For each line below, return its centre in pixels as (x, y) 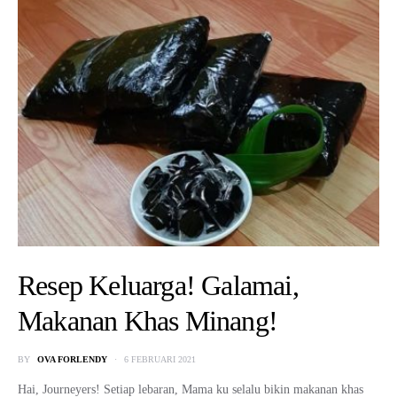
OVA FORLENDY (72, 359)
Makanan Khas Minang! (148, 321)
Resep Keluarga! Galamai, (158, 285)
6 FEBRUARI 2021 (160, 359)
